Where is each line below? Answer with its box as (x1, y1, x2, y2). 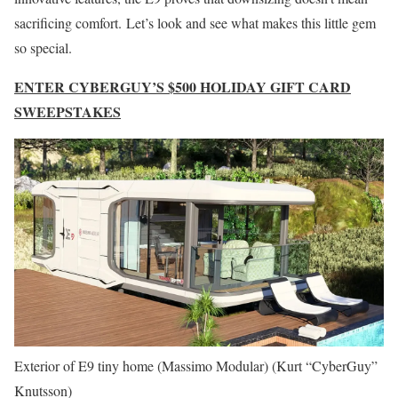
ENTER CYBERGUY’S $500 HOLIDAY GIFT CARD (14, 76, 351, 97)
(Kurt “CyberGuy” (272, 356, 378, 375)
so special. (14, 38, 72, 57)
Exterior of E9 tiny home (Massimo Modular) (14, 356, 268, 375)
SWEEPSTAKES (14, 101, 121, 122)
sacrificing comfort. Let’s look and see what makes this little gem (14, 13, 376, 32)
